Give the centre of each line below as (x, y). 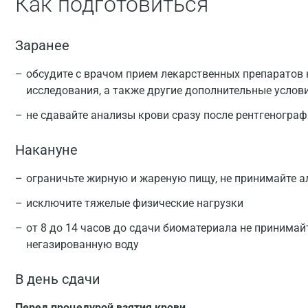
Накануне (46, 150)
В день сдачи (58, 279)
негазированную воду (82, 244)
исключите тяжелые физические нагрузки (135, 203)
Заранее (42, 45)
